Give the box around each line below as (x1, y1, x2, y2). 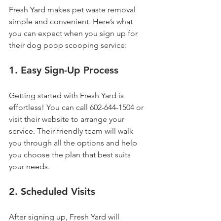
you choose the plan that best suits (9, 149, 133, 159)
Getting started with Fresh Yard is (9, 90, 126, 100)
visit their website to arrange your (9, 114, 126, 124)
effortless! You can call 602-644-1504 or (9, 102, 146, 112)
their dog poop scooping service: (9, 40, 127, 50)
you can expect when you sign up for (9, 28, 140, 38)
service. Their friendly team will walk (9, 126, 135, 136)
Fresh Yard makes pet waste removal (9, 4, 138, 14)
